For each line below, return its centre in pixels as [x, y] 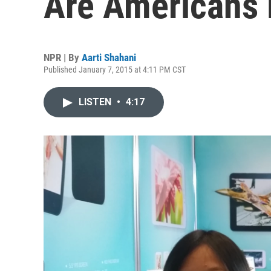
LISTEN [96, 102]
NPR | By [63, 57]
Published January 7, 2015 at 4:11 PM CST [115, 70]
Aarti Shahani [109, 57]
